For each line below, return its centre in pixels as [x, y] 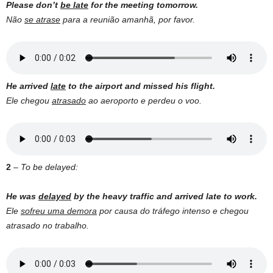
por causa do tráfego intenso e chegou [173, 211]
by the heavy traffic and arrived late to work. [164, 197]
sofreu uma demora [59, 211]
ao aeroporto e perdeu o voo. [144, 101]
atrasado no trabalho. [48, 226]
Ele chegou [29, 101]
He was [22, 197]
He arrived [28, 86]
